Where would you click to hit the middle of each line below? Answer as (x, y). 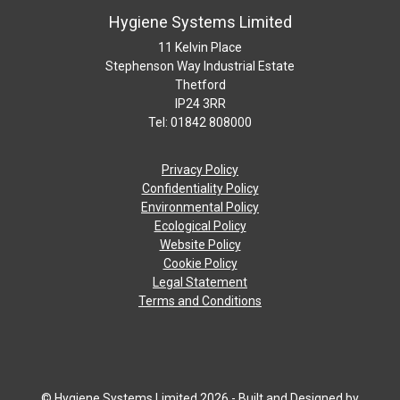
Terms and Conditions (200, 300)
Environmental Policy (200, 207)
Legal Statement (200, 282)
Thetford (200, 84)
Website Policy (200, 244)
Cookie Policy (200, 263)
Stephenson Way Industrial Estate (200, 66)
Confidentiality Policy (200, 188)
